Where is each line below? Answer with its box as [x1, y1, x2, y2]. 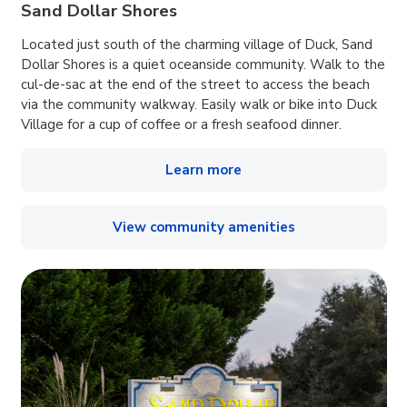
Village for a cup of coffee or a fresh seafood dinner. [20, 114, 345, 134]
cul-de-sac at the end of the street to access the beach [20, 74, 370, 94]
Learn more [165, 160, 242, 179]
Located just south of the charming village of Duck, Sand [20, 35, 372, 54]
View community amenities [112, 217, 295, 236]
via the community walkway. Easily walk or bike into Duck [20, 94, 377, 114]
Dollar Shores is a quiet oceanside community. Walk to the [20, 55, 385, 74]
